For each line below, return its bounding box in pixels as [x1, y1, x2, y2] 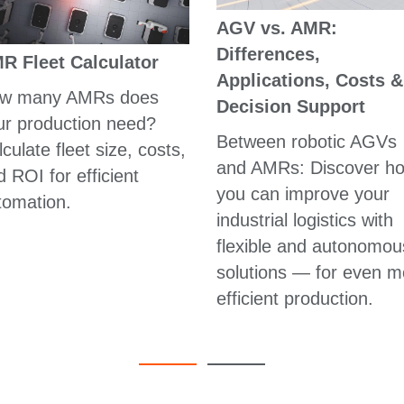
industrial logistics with [216, 209, 393, 230]
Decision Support [216, 96, 365, 116]
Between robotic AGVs [216, 131, 397, 151]
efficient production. [216, 288, 373, 308]
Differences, [216, 43, 320, 64]
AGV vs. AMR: [216, 17, 337, 38]
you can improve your [216, 183, 390, 204]
